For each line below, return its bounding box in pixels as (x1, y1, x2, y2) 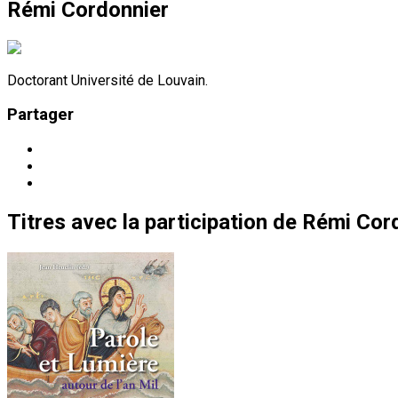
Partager (7, 105, 74, 125)
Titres (7, 210, 66, 235)
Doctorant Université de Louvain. (7, 71, 208, 89)
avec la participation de (71, 210, 297, 235)
